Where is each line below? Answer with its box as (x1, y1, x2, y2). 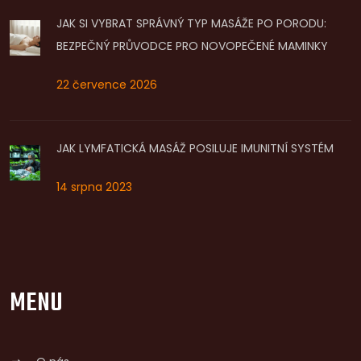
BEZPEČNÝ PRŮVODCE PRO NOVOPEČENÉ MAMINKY (56, 37, 328, 54)
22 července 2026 (56, 76, 157, 93)
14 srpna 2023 (56, 178, 132, 195)
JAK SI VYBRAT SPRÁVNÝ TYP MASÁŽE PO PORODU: (56, 15, 326, 31)
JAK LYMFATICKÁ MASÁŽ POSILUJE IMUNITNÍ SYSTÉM (56, 139, 334, 156)
